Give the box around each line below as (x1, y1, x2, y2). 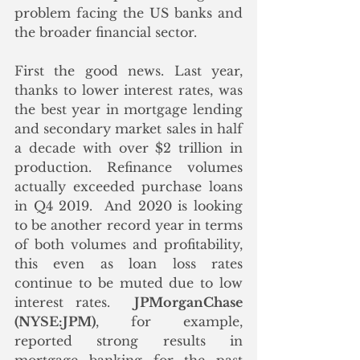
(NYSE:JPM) (14, 313, 96, 329)
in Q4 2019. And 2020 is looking (14, 198, 243, 214)
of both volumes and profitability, (14, 236, 243, 252)
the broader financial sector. (14, 24, 197, 40)
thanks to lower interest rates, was (14, 82, 243, 98)
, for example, (96, 313, 243, 329)
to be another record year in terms (14, 217, 243, 233)
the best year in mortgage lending (14, 101, 243, 117)
